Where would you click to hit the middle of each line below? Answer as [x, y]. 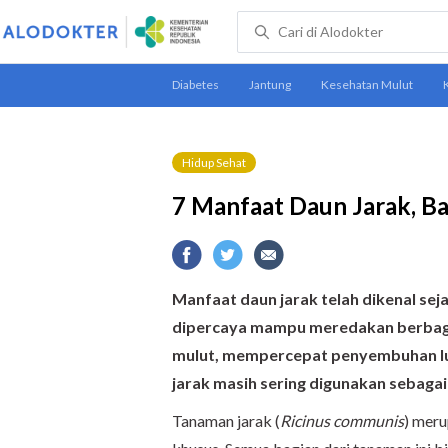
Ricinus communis [342, 420]
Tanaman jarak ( [226, 420]
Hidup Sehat [214, 162]
